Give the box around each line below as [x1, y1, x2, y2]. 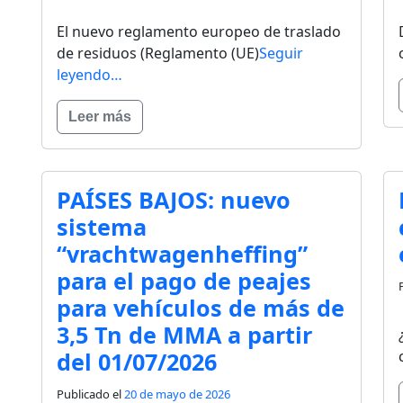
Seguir [259, 43, 303, 64]
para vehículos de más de [57, 292, 345, 324]
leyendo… [57, 65, 122, 85]
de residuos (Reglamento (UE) [57, 43, 259, 64]
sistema [57, 211, 147, 243]
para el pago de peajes [57, 265, 311, 297]
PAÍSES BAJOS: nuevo [57, 184, 291, 216]
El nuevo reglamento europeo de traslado [57, 22, 341, 42]
